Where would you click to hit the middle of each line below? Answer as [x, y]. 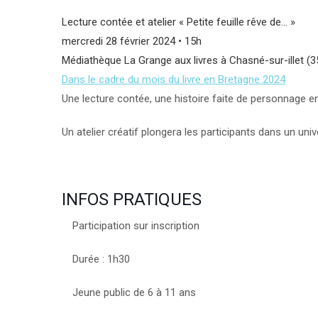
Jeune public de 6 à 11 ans [134, 292]
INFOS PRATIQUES [132, 199]
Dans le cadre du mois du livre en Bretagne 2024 [174, 79]
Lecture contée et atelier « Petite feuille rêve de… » [179, 22]
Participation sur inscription [136, 226]
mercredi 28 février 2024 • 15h [132, 41]
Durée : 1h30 [101, 259]
